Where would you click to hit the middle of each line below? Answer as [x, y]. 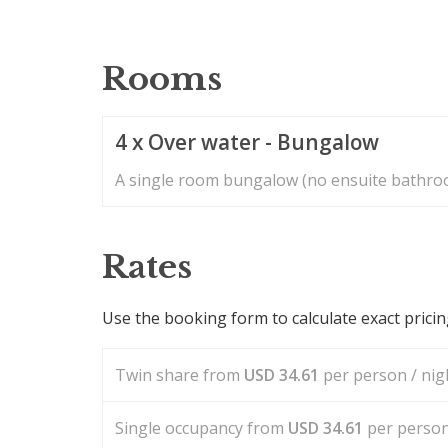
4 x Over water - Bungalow [247, 141]
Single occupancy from [202, 427]
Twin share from [180, 374]
